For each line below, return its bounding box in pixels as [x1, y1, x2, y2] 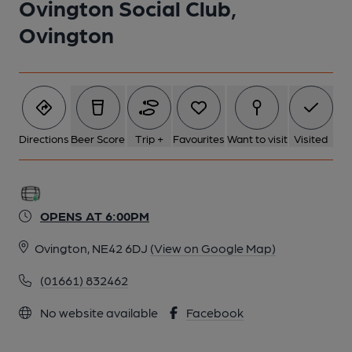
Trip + [134, 132, 163, 145]
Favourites [173, 132, 225, 145]
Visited [294, 132, 328, 145]
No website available [38, 305, 158, 320]
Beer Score [71, 132, 126, 145]
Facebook [186, 305, 244, 320]
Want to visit [226, 132, 288, 145]
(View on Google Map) [150, 240, 276, 255]
